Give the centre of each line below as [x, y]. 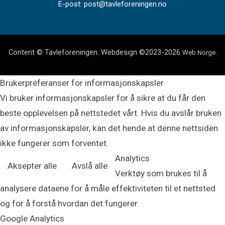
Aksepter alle [32, 165]
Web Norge [199, 52]
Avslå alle [90, 165]
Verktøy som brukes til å [161, 173]
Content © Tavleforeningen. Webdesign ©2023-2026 [95, 52]
